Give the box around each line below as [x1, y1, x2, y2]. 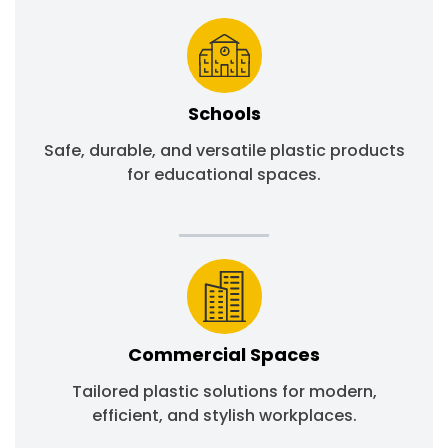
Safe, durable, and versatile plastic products [43, 139, 405, 163]
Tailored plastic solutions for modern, [71, 380, 377, 404]
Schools [187, 101, 261, 127]
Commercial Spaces [128, 342, 320, 368]
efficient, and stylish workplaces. [91, 404, 357, 428]
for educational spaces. [127, 163, 321, 187]
